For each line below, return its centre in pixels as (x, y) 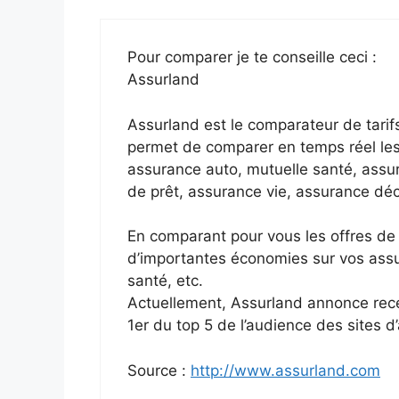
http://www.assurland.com (285, 370)
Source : (159, 370)
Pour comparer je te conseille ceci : (252, 57)
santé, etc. (165, 281)
